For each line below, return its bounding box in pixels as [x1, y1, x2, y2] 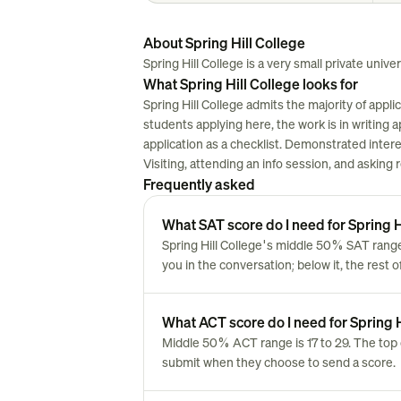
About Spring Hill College [143, 33, 305, 53]
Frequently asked [143, 175, 255, 194]
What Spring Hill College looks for [143, 74, 358, 94]
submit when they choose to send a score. [162, 354, 396, 371]
